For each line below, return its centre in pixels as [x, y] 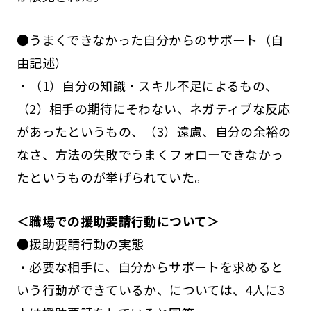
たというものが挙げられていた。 [112, 177]
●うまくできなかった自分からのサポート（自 [150, 40]
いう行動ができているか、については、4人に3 [151, 289]
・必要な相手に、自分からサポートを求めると [150, 266]
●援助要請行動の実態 [80, 243]
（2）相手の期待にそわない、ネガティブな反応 [153, 109]
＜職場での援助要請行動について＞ [118, 220]
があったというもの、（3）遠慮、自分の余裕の [154, 132]
